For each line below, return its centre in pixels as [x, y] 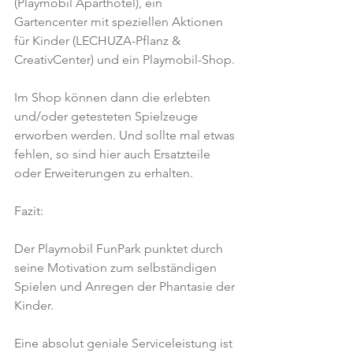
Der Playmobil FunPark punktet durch [120, 249]
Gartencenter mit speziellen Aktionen [120, 22]
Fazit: [29, 211]
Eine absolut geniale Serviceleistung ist [125, 343]
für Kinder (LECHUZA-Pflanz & [99, 41]
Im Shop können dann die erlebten [114, 97]
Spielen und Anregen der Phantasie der [126, 286]
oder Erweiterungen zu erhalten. [104, 173]
